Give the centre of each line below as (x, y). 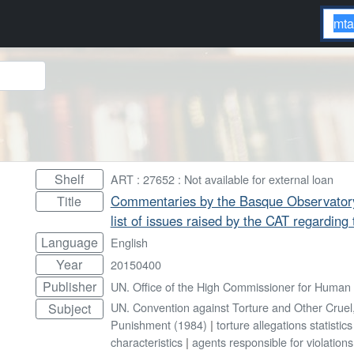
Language (69, 242)
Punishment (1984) (158, 324)
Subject (69, 308)
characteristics (146, 341)
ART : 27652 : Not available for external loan (222, 179)
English (129, 242)
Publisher (69, 286)
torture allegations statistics (284, 324)
